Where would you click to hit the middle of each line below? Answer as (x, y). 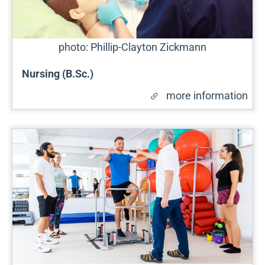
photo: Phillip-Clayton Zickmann (132, 47)
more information (207, 95)
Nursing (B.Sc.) (58, 73)
